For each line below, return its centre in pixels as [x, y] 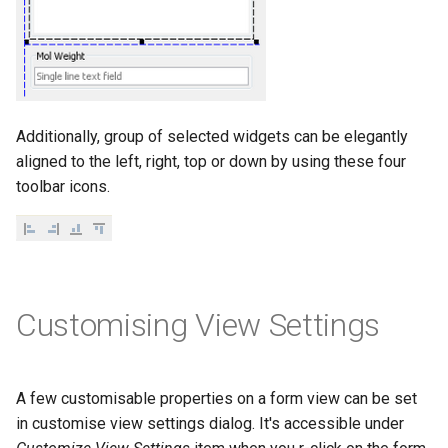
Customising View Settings [198, 324]
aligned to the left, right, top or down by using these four [211, 161]
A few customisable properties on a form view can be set [216, 398]
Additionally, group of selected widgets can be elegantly [212, 136]
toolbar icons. [63, 186]
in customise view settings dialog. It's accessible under [210, 423]
